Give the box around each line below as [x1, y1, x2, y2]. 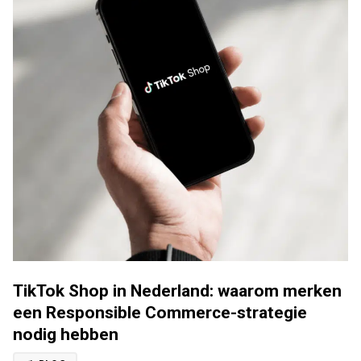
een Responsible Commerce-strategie [13, 303, 307, 322]
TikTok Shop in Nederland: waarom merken [13, 281, 342, 301]
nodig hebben [13, 325, 118, 344]
